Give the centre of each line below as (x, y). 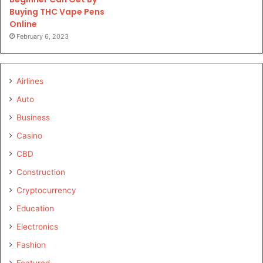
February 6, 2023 (43, 37)
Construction (41, 172)
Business (33, 118)
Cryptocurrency (46, 190)
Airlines (30, 81)
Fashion (31, 245)
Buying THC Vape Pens (57, 12)
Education (35, 209)
